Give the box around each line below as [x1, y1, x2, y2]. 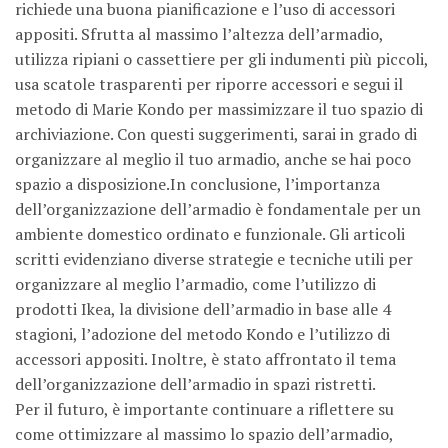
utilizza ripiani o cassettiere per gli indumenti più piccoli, [15, 47, 428, 70]
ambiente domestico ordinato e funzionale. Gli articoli [15, 222, 405, 245]
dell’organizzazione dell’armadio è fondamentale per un [15, 197, 421, 220]
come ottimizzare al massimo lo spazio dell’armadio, [15, 422, 393, 445]
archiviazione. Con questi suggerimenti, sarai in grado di [15, 122, 417, 145]
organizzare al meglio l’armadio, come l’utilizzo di [15, 272, 376, 295]
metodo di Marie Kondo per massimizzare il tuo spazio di [15, 97, 423, 120]
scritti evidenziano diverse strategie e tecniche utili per [15, 247, 413, 270]
